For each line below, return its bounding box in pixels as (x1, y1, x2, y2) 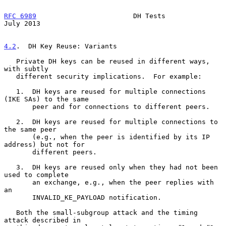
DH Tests (36, 12, 165, 20)
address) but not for (4, 140, 85, 148)
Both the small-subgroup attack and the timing (4, 208, 16, 216)
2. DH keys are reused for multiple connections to (4, 118, 16, 126)
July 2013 (4, 19, 40, 27)
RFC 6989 (4, 12, 36, 20)
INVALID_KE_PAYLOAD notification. (4, 193, 32, 201)
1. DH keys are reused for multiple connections (4, 87, 16, 95)
